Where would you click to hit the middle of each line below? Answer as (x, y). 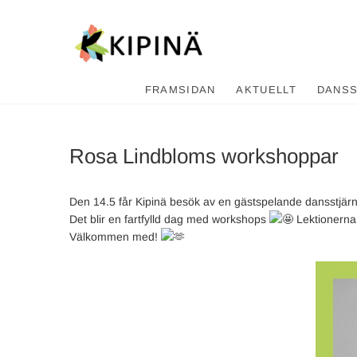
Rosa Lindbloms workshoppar (204, 156)
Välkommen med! (115, 237)
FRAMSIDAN (180, 90)
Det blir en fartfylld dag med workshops (169, 219)
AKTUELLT (266, 90)
